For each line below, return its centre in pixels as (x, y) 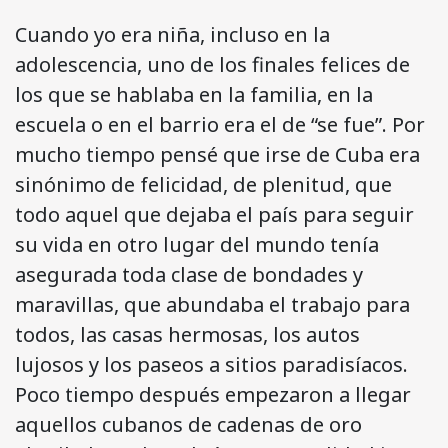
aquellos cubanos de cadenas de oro (188, 425)
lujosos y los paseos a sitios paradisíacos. (211, 365)
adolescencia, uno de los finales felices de (212, 65)
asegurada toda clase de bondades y (189, 275)
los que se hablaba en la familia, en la (194, 95)
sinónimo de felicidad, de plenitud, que (203, 185)
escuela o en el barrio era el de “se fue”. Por (220, 125)
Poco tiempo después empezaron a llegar (213, 395)
